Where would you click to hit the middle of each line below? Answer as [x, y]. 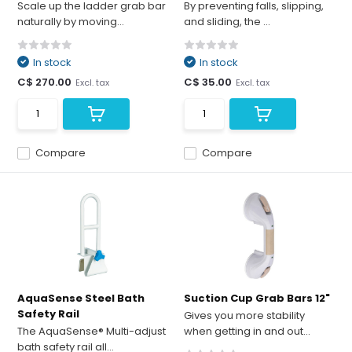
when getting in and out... [247, 331]
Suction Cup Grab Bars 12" [257, 298]
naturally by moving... [71, 22]
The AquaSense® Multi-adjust [92, 331]
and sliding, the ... [227, 22]
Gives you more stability [244, 315]
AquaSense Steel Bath [81, 298]
